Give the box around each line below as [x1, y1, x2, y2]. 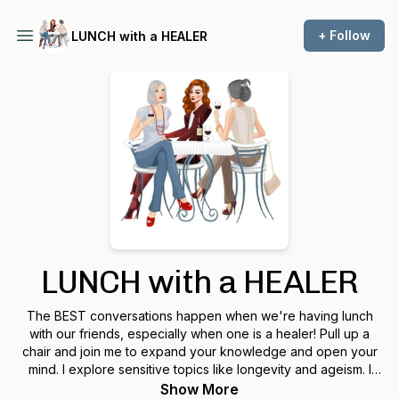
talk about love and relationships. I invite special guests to [30, 379, 369, 395]
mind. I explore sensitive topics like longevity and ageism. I [28, 362, 371, 377]
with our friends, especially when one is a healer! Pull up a [29, 326, 370, 341]
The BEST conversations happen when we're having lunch [26, 308, 373, 323]
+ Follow [318, 28, 370, 43]
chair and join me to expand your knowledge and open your [21, 344, 378, 359]
